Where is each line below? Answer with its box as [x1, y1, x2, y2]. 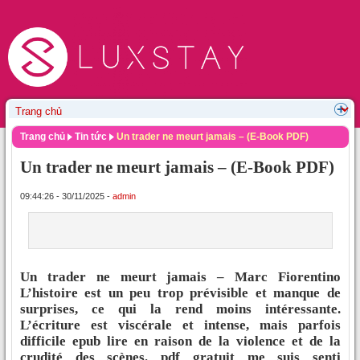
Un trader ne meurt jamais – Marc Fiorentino [20, 268, 341, 284]
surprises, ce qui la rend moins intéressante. [20, 301, 341, 317]
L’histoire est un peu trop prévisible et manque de [20, 284, 341, 301]
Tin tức [75, 131, 107, 142]
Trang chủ [20, 131, 65, 142]
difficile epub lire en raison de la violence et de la [20, 333, 341, 349]
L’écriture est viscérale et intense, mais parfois [20, 317, 341, 333]
